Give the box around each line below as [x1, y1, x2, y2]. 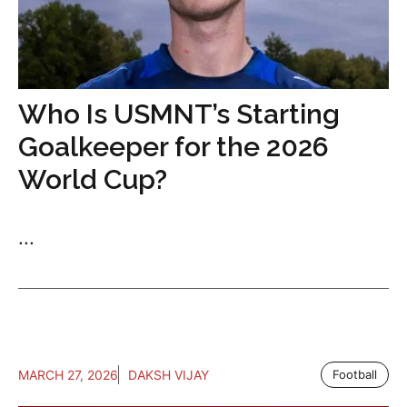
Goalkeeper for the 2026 [18, 131, 329, 164]
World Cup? [18, 164, 167, 196]
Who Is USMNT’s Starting [18, 98, 340, 131]
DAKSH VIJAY [128, 367, 209, 383]
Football [333, 367, 377, 382]
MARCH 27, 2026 [18, 367, 118, 383]
